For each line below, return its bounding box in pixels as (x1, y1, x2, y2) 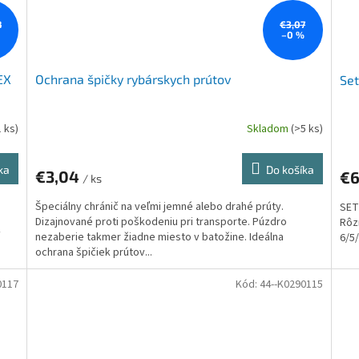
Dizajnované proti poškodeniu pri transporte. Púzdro (35, 213, 288, 230)
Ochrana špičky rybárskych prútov (35, 71, 232, 87)
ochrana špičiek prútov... (35, 244, 153, 260)
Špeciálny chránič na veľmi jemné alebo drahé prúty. (35, 198, 284, 215)
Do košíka (265, 162, 314, 176)
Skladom (246, 121, 291, 138)
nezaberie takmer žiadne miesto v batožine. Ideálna (35, 228, 284, 245)
